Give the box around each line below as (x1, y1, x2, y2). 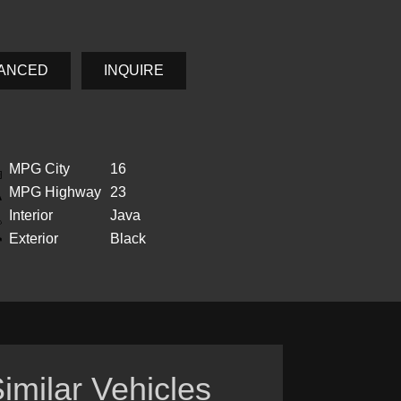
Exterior (9, 231, 58, 246)
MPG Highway (9, 184, 101, 200)
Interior (9, 208, 53, 223)
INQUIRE (104, 62, 165, 78)
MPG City (9, 161, 70, 176)
